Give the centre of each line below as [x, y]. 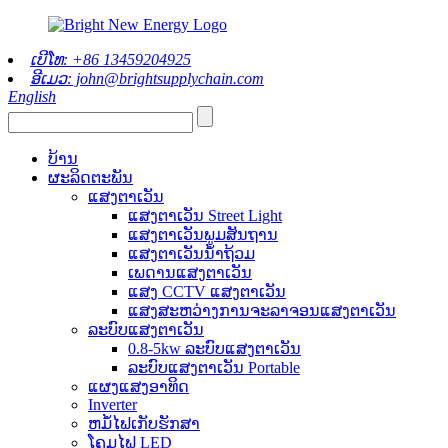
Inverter [112, 404]
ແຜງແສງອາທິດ [138, 386]
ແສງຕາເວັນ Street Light [205, 215]
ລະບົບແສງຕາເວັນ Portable [214, 367]
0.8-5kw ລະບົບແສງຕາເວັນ [214, 348]
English [32, 96]
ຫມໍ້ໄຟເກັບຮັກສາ [144, 423]
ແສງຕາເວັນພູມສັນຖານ [203, 234]
